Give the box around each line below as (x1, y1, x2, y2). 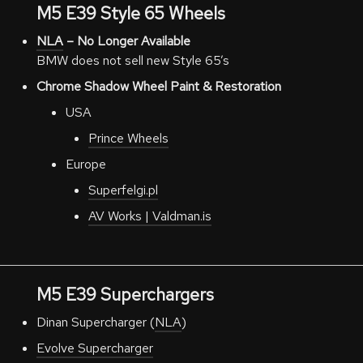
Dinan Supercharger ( (36, 314, 155, 331)
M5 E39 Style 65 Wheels (36, 2, 225, 24)
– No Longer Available (66, 32, 190, 49)
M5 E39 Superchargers (36, 284, 214, 305)
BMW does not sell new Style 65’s (36, 52, 229, 69)
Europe (65, 156, 106, 173)
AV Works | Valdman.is (88, 207, 212, 224)
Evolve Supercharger (36, 340, 153, 357)
